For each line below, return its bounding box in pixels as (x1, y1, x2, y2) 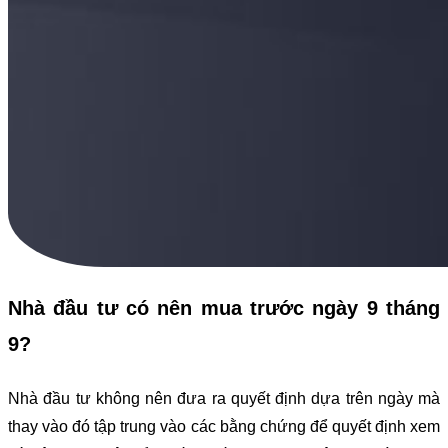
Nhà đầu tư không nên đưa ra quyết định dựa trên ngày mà (8, 390, 440, 408)
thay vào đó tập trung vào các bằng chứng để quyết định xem (8, 418, 440, 436)
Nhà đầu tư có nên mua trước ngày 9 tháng (8, 296, 440, 319)
